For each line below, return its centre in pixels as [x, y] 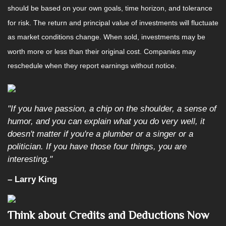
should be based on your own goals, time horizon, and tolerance [110, 8]
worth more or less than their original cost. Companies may [102, 52]
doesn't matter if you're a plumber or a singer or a [100, 134]
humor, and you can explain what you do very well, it [106, 121]
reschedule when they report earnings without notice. [92, 66]
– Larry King [32, 179]
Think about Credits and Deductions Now [108, 215]
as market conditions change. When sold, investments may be [106, 37]
